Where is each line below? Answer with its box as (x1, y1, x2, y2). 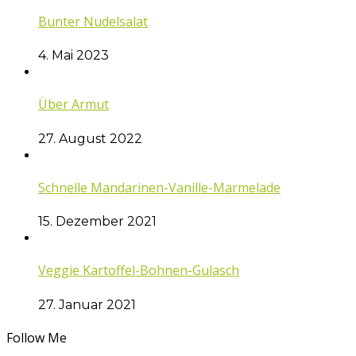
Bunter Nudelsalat (38, 12, 148, 30)
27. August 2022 (38, 130, 142, 146)
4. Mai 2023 (38, 48, 109, 64)
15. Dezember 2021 (38, 214, 157, 230)
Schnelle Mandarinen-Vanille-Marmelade (38, 178, 281, 196)
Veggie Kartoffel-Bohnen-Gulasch (38, 261, 239, 280)
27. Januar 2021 (38, 296, 136, 312)
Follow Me (6, 328, 67, 346)
